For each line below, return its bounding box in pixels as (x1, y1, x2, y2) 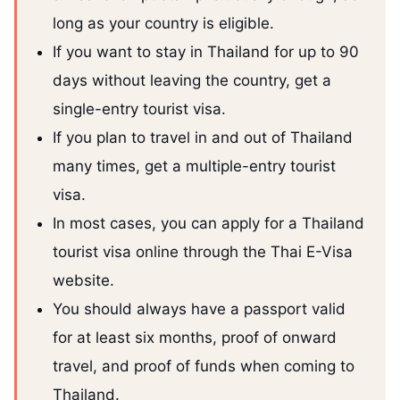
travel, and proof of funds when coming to (53, 357, 354, 376)
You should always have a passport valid (53, 300, 346, 319)
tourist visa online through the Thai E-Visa (53, 243, 353, 262)
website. (53, 271, 114, 290)
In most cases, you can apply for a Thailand (53, 214, 364, 233)
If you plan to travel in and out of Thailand (53, 129, 353, 147)
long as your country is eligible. (53, 14, 274, 33)
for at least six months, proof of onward (53, 329, 337, 347)
